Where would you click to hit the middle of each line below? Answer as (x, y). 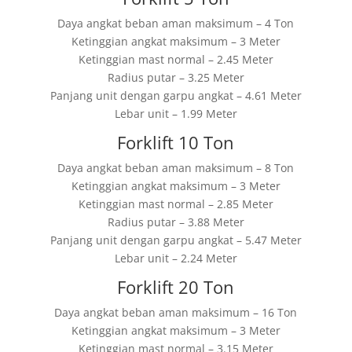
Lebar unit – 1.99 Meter (176, 114)
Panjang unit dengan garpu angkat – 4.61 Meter (176, 95)
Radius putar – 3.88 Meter (176, 222)
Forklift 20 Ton (176, 287)
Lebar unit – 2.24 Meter (176, 258)
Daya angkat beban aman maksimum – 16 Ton (176, 312)
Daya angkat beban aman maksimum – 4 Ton (176, 23)
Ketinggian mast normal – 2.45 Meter (176, 59)
